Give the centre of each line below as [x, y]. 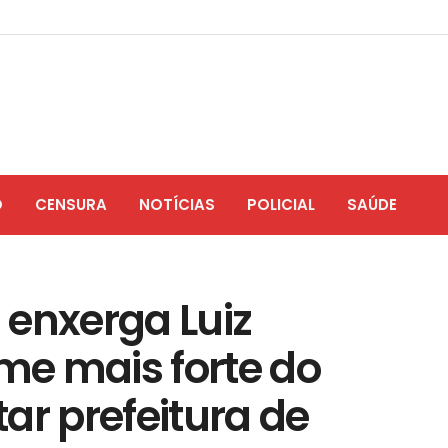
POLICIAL [281, 204]
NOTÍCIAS [177, 204]
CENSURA [71, 204]
